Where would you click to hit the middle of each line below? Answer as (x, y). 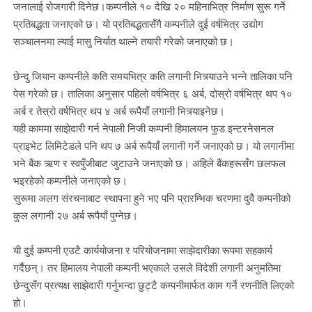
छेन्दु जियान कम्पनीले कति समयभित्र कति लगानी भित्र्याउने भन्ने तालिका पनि (153, 76)
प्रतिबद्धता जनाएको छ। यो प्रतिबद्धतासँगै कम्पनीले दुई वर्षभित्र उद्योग (138, 23)
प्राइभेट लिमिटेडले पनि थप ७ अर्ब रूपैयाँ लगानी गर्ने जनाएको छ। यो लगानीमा (153, 145)
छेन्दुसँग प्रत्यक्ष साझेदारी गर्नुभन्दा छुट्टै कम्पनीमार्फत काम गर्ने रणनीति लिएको (153, 284)
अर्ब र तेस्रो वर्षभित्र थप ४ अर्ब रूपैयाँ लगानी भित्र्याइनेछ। (119, 110)
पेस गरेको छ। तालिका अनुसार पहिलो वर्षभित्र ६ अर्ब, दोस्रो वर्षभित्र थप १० (153, 93)
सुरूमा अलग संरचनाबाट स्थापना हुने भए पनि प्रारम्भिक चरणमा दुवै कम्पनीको (151, 197)
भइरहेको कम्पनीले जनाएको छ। (70, 180)
